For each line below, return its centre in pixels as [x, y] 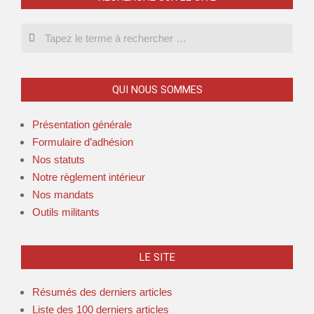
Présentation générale [82, 124]
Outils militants [66, 212]
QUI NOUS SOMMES [157, 90]
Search [38, 30]
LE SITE [157, 257]
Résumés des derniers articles [102, 292]
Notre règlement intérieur [89, 177]
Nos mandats [63, 194]
